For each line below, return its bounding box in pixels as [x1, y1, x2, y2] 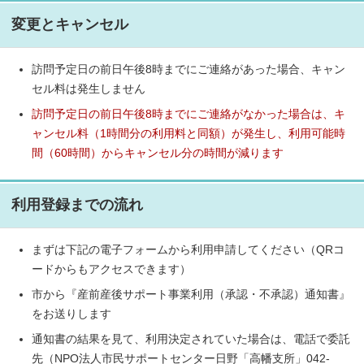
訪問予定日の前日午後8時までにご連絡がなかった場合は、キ [32, 108, 345, 120]
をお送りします [32, 308, 111, 320]
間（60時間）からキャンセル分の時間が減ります [32, 147, 284, 159]
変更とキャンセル [11, 16, 128, 32]
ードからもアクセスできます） [32, 263, 191, 275]
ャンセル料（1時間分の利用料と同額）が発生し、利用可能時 [32, 128, 345, 140]
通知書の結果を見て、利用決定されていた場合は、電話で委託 [32, 333, 350, 345]
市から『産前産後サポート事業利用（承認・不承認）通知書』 [32, 288, 350, 301]
